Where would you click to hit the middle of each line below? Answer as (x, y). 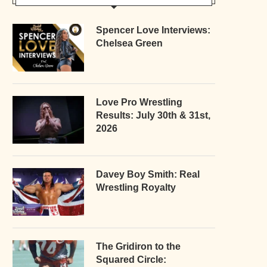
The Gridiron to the (138, 246)
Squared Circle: (131, 259)
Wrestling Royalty (136, 187)
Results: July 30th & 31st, (153, 115)
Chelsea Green (129, 43)
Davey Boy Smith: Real (148, 174)
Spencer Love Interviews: (153, 30)
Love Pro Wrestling (139, 102)
